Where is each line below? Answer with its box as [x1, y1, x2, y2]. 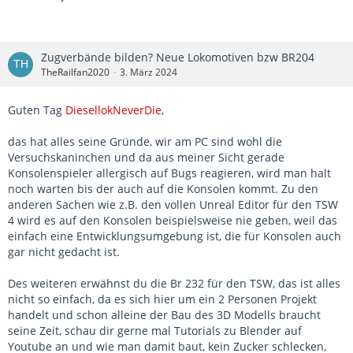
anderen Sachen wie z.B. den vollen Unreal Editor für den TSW [8, 197, 338, 213]
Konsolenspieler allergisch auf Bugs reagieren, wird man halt [8, 165, 331, 181]
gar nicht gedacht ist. [8, 244, 120, 260]
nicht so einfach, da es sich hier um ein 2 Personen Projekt [8, 292, 317, 307]
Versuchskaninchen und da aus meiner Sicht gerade [8, 150, 284, 165]
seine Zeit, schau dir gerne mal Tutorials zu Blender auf [8, 323, 302, 339]
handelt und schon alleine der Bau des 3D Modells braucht [8, 307, 321, 323]
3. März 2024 [120, 65, 177, 80]
